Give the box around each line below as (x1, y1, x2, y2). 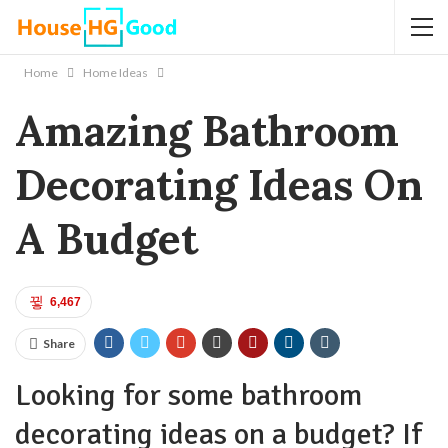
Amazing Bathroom (15, 104, 399, 158)
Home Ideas (83, 65, 148, 80)
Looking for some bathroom (15, 377, 362, 414)
